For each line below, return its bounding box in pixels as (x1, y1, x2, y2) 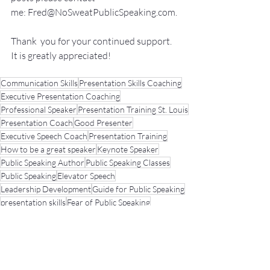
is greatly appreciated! (17, 49, 111, 62)
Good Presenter (74, 118, 133, 128)
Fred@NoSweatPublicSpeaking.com (28, 6, 175, 19)
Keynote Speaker (97, 144, 159, 155)
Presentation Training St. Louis (78, 104, 188, 115)
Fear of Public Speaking (67, 197, 150, 208)
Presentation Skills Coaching (79, 78, 181, 89)
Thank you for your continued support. (11, 35, 174, 48)
